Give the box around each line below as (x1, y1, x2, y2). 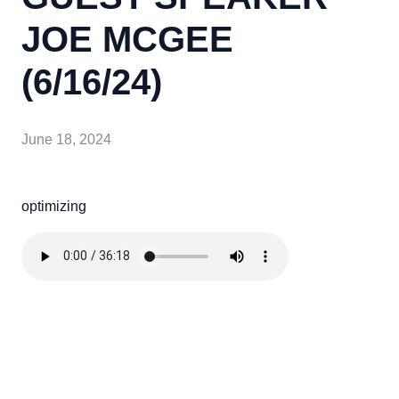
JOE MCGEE (21, 20, 233, 59)
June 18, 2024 (21, 131, 111, 147)
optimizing (21, 198, 86, 214)
